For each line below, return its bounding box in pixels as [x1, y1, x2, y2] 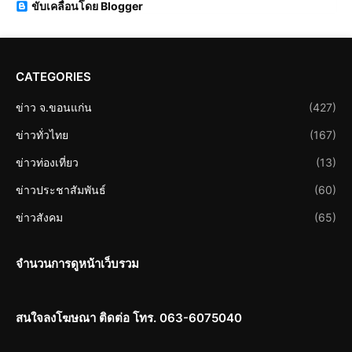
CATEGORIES [16, 69, 91, 85]
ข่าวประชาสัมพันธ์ [16, 183, 106, 197]
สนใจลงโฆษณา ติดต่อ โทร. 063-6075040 [16, 310, 242, 326]
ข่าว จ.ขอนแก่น [16, 101, 92, 115]
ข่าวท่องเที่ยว [16, 156, 79, 170]
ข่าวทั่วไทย [16, 128, 68, 142]
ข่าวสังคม [16, 211, 63, 225]
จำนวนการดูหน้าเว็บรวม [16, 256, 139, 272]
